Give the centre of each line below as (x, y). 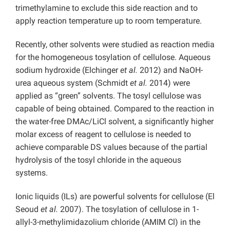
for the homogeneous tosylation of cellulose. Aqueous (113, 57)
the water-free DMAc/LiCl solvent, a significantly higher (114, 122)
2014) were (169, 83)
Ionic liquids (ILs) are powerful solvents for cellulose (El (115, 197)
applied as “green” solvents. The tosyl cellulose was (108, 96)
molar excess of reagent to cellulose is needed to (103, 135)
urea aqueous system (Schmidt (73, 83)
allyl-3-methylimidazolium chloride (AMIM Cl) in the (108, 222)
